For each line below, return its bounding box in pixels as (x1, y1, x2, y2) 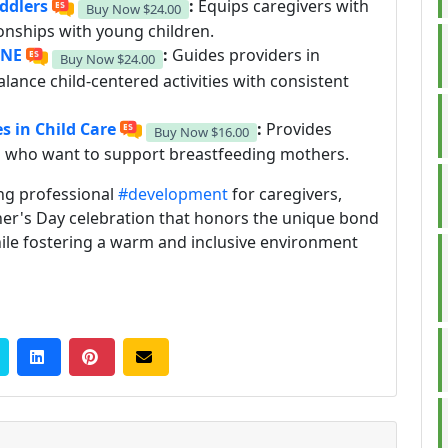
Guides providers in (168, 44, 320, 67)
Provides (262, 117, 332, 140)
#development (118, 182, 228, 205)
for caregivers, (228, 182, 342, 205)
